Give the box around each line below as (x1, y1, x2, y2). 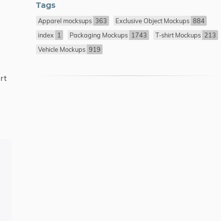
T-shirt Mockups (155, 31, 203, 39)
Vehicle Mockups (38, 45, 87, 53)
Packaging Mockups (70, 31, 130, 39)
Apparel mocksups (38, 17, 94, 25)
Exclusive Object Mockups (115, 17, 191, 25)
